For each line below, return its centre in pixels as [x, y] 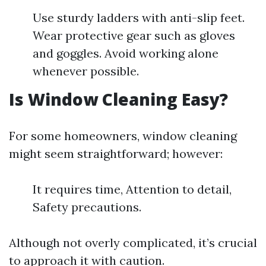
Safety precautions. [87, 207]
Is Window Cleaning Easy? [118, 99]
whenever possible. [86, 71]
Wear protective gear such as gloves [134, 35]
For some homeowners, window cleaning [123, 136]
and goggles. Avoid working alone [126, 53]
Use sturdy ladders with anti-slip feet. [139, 18]
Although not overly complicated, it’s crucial [133, 243]
